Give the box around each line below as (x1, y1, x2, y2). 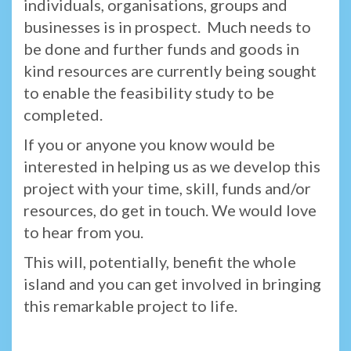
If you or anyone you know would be (24, 134, 275, 154)
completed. (24, 104, 112, 124)
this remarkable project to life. (24, 295, 237, 315)
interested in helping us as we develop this (24, 156, 320, 175)
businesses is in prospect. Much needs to (24, 16, 311, 36)
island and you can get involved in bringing (24, 273, 321, 293)
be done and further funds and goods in (24, 38, 299, 58)
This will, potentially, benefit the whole (24, 251, 296, 271)
